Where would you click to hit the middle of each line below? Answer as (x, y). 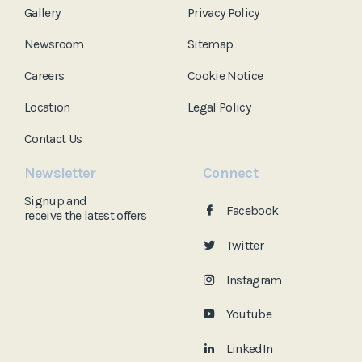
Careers (44, 75)
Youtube (249, 314)
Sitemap (210, 44)
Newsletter (60, 173)
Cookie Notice (225, 75)
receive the (73, 215)
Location (47, 107)
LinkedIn (249, 349)
